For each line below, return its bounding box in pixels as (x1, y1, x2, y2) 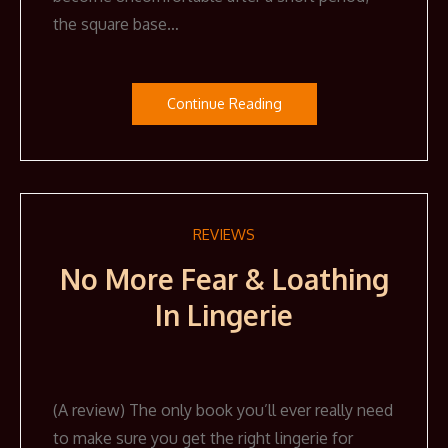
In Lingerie (155, 297, 293, 334)
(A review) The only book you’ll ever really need (53, 400, 393, 421)
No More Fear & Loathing (59, 261, 389, 298)
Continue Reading (166, 95, 282, 113)
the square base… (53, 14, 179, 35)
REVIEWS (193, 225, 255, 245)
